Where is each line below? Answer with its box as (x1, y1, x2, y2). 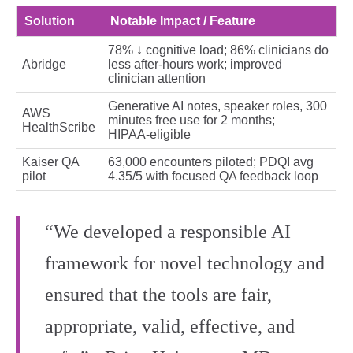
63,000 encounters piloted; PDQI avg (108, 155, 314, 169)
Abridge (22, 58, 66, 72)
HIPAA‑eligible (108, 128, 191, 142)
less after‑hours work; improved (108, 58, 282, 72)
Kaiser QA (22, 155, 79, 169)
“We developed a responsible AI (45, 221, 291, 243)
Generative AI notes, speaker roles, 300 (108, 99, 327, 113)
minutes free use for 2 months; (108, 113, 275, 128)
